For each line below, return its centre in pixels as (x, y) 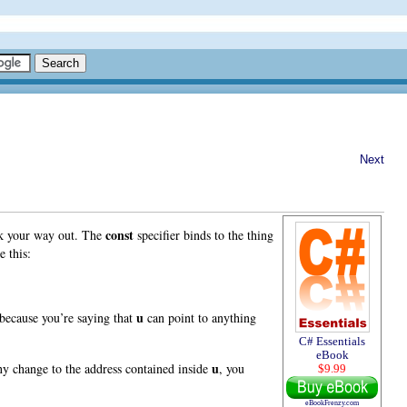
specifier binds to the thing (203, 234)
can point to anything (200, 317)
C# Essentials (332, 341)
